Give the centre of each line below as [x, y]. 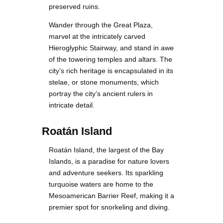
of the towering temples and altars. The [111, 59]
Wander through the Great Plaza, [101, 25]
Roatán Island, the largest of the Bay [106, 150]
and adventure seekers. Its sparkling [106, 172]
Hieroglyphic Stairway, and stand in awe [111, 48]
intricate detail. [72, 105]
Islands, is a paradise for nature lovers [109, 161]
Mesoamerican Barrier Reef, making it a [111, 195]
